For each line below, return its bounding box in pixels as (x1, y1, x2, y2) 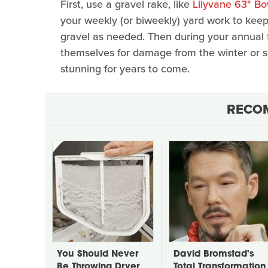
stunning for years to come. (60, 60, 190, 77)
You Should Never (57, 249, 138, 259)
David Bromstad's (173, 249, 254, 259)
